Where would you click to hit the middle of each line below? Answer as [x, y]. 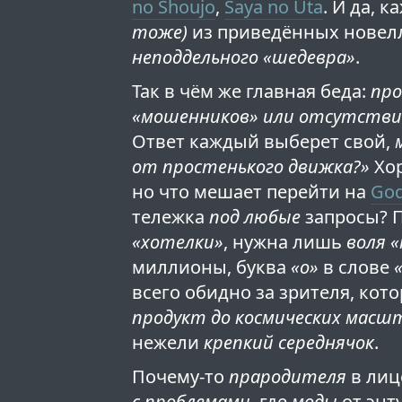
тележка [171, 217]
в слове [357, 267]
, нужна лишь [285, 242]
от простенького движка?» [251, 167]
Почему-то [181, 377]
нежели [168, 343]
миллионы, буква [212, 267]
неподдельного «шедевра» [244, 57]
